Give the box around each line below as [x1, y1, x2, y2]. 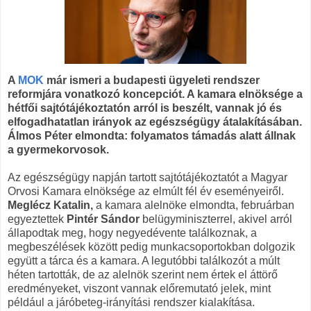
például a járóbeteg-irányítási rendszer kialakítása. [8, 296, 255, 308]
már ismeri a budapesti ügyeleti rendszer [44, 74, 260, 86]
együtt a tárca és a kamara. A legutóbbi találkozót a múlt [8, 254, 280, 267]
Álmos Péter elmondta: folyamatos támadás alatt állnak [8, 129, 296, 142]
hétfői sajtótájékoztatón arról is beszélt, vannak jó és [8, 101, 282, 114]
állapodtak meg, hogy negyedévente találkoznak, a [8, 226, 257, 239]
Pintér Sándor [67, 212, 140, 225]
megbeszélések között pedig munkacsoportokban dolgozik [8, 240, 295, 253]
